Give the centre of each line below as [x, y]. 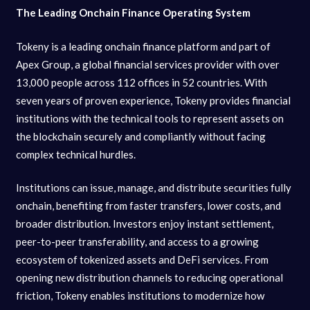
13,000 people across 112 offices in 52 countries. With [141, 82]
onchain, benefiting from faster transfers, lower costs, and [148, 206]
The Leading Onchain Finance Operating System [134, 13]
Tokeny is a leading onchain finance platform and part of [143, 46]
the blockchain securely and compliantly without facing [140, 136]
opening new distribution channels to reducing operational [149, 278]
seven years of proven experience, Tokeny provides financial [153, 100]
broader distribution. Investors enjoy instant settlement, [144, 224]
